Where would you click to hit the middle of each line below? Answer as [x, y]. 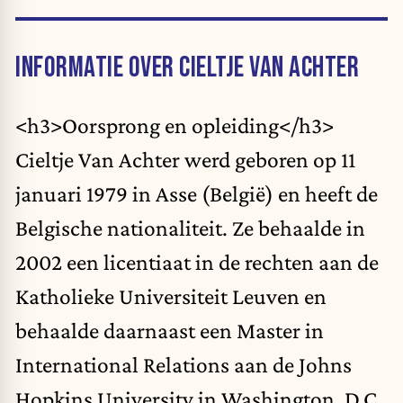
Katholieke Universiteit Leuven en [171, 296]
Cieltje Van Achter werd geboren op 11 [185, 160]
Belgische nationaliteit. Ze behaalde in [190, 228]
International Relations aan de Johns [184, 365]
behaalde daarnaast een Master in [170, 331]
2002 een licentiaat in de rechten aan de [197, 262]
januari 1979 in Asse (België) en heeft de [197, 194]
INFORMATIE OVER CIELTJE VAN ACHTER [187, 67]
